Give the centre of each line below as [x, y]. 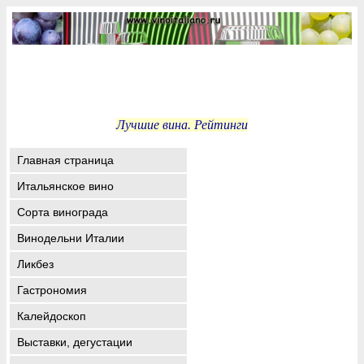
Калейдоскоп [52, 316]
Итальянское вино [65, 186]
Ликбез [35, 264]
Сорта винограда [63, 212]
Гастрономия [52, 290]
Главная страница [65, 160]
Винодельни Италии [71, 238]
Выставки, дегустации [75, 342]
